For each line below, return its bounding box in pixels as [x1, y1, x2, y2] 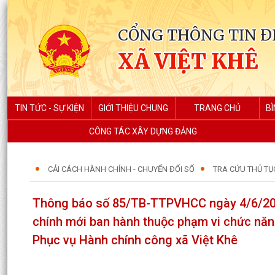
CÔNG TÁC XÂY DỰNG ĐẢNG [88, 126, 197, 136]
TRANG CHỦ [194, 103, 241, 113]
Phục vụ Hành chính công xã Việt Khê [33, 233, 238, 247]
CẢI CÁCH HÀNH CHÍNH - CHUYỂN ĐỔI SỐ [48, 165, 195, 174]
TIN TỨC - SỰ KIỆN [14, 103, 84, 113]
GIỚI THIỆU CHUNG [98, 103, 168, 113]
